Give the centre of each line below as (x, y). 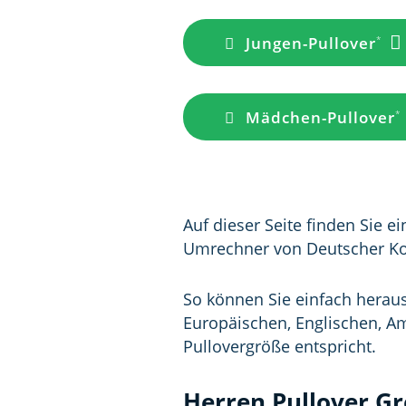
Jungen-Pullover (310, 43)
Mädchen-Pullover (320, 117)
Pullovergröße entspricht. (282, 346)
